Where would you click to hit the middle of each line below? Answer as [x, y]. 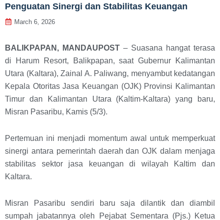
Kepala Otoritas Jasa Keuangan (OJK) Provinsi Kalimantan [110, 86]
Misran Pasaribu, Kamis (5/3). [56, 111]
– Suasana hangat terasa [167, 48]
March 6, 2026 [35, 22]
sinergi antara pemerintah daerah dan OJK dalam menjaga [110, 151]
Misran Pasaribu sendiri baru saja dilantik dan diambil [110, 203]
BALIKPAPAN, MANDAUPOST [62, 48]
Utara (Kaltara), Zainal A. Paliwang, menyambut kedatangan [110, 73]
